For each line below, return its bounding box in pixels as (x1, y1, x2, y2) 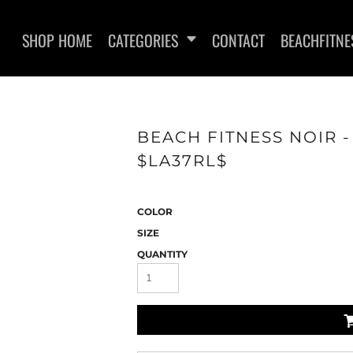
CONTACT (211, 28, 265, 53)
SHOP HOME (21, 28, 92, 53)
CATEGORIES (107, 28, 182, 53)
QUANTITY (137, 248, 188, 260)
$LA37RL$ (137, 151, 228, 170)
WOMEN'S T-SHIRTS (43, 181, 142, 193)
